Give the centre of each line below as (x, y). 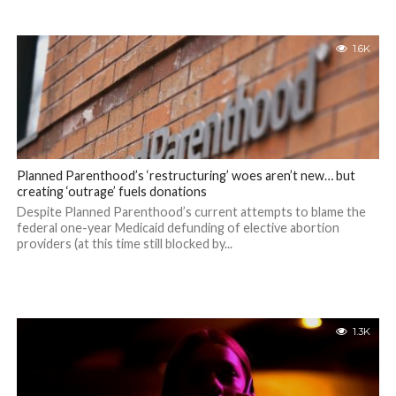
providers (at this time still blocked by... (124, 244)
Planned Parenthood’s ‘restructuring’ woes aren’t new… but (186, 175)
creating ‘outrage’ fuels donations (111, 191)
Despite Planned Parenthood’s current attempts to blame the (191, 212)
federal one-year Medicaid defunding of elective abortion (178, 228)
